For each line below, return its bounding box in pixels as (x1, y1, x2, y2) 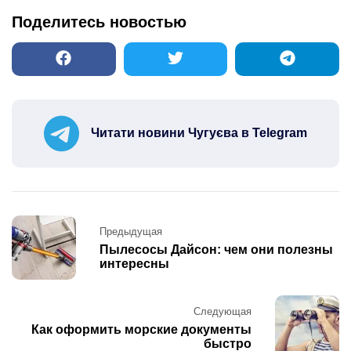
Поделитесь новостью (12, 13, 186, 31)
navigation (11, 233, 95, 254)
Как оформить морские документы (31, 322, 251, 336)
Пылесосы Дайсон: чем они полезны (100, 242, 333, 256)
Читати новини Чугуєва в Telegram (91, 126, 307, 140)
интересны (100, 256, 169, 270)
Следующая (194, 305, 251, 317)
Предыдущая (100, 225, 162, 237)
